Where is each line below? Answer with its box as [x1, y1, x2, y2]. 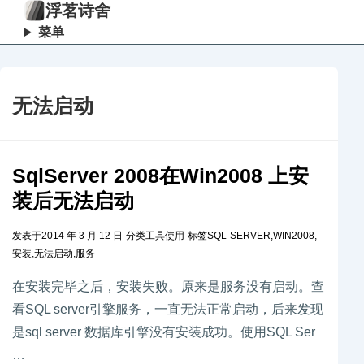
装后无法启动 [12, 189, 134, 212]
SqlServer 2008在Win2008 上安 [12, 164, 309, 187]
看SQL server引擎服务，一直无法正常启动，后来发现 [12, 302, 323, 316]
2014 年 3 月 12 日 [41, 230, 123, 241]
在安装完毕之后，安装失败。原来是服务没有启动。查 [12, 279, 324, 293]
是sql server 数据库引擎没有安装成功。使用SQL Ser [12, 325, 315, 339]
